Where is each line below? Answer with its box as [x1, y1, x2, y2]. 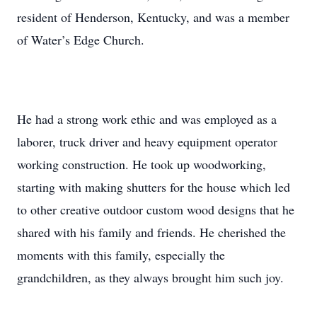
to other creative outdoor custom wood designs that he [17, 201, 294, 218]
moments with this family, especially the [17, 246, 225, 263]
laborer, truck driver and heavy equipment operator [17, 133, 277, 150]
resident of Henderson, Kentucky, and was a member [17, 8, 289, 25]
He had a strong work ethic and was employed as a [17, 110, 277, 127]
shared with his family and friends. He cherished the [17, 224, 286, 241]
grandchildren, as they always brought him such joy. [17, 269, 284, 286]
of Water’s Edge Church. [17, 31, 144, 48]
